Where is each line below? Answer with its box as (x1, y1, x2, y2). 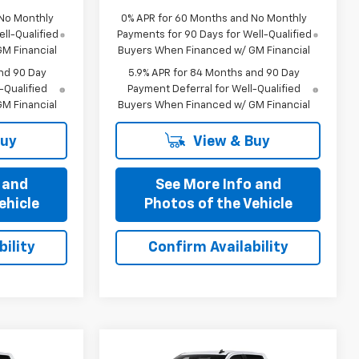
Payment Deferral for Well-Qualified (127, 83, 301, 95)
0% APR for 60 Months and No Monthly (121, 13, 308, 24)
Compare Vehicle (131, 343, 229, 356)
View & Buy (190, 134, 270, 149)
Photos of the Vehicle (143, 196, 292, 212)
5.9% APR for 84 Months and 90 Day (128, 67, 301, 79)
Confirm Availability (147, 240, 288, 255)
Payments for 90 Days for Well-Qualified (116, 29, 312, 40)
